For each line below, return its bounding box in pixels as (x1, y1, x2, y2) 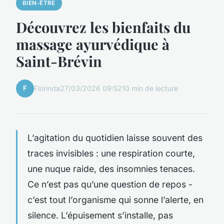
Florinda (34, 84, 60, 93)
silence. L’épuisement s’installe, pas (27, 209, 173, 220)
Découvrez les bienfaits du (16, 17, 190, 36)
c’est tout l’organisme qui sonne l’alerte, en (27, 194, 203, 205)
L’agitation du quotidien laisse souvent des (27, 132, 202, 143)
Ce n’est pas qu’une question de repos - (27, 178, 192, 189)
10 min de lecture (122, 84, 178, 93)
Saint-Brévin (16, 51, 102, 70)
